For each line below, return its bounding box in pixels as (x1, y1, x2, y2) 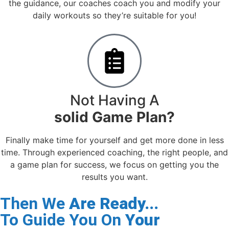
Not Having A (70, 91, 159, 109)
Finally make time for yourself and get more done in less (5, 134, 224, 145)
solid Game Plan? (54, 108, 175, 126)
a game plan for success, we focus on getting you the (10, 159, 219, 170)
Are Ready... (69, 193, 158, 213)
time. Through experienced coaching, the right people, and (1, 147, 228, 157)
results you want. (81, 171, 148, 182)
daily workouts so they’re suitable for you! (33, 10, 196, 20)
